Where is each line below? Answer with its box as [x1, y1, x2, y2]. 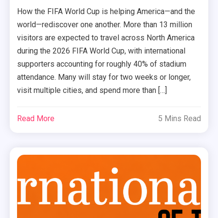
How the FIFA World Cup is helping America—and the [17, 7, 196, 17]
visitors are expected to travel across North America [17, 33, 195, 43]
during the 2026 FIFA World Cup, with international [17, 46, 186, 56]
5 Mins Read [158, 114, 201, 124]
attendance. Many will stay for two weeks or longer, [17, 73, 191, 82]
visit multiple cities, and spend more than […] [17, 86, 167, 95]
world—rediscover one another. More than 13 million [17, 20, 193, 30]
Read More [17, 114, 55, 124]
